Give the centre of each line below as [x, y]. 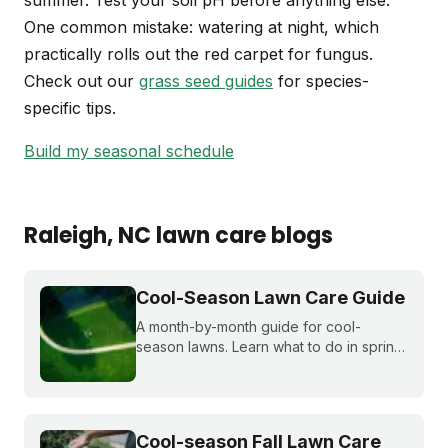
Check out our [81, 81]
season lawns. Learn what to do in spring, [271, 347]
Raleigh [65, 236]
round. [157, 407]
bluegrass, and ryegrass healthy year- [261, 387]
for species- [321, 81]
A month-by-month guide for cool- [248, 327]
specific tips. [70, 108]
